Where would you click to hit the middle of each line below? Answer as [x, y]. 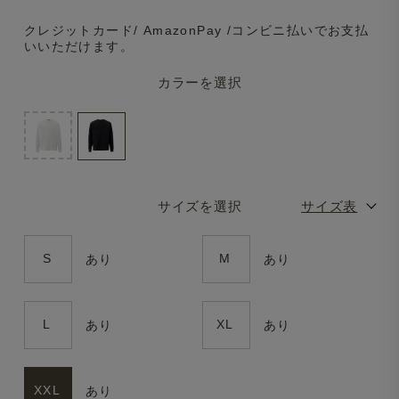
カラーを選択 [199, 82]
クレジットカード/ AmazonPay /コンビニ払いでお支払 [196, 30]
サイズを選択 [199, 206]
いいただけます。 [79, 46]
